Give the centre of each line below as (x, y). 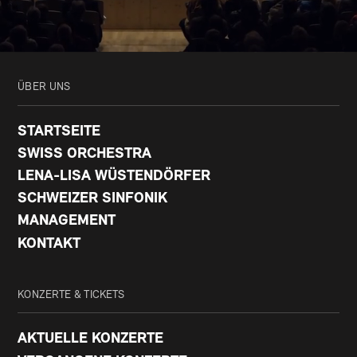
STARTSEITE (59, 131)
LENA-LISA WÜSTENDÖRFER (114, 177)
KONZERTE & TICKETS (71, 295)
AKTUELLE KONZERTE (91, 339)
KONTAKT (49, 244)
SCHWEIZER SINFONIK (93, 199)
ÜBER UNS (44, 88)
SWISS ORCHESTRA (85, 154)
